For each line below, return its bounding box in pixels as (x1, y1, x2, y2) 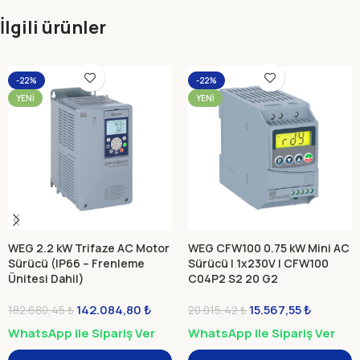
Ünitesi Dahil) (8, 271, 84, 286)
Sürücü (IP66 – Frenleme (8, 256, 145, 271)
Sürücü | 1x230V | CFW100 (188, 256, 329, 271)
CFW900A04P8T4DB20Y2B (8, 286, 157, 301)
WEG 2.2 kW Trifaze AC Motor (8, 240, 170, 256)
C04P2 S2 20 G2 (188, 271, 278, 286)
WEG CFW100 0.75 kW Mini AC (188, 240, 350, 256)
